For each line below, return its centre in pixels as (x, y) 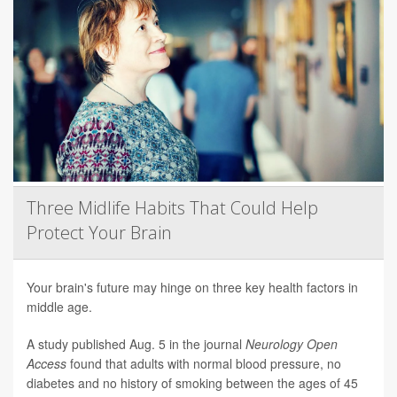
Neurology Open (292, 344)
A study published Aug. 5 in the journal (136, 344)
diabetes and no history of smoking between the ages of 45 (192, 383)
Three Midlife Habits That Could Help (172, 208)
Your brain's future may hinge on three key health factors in (192, 288)
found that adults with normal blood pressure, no (204, 364)
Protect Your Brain (99, 233)
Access (47, 364)
